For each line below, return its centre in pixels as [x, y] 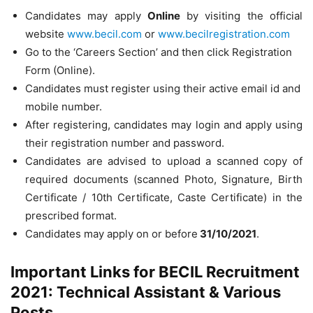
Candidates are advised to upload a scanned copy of [164, 161]
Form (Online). [60, 70]
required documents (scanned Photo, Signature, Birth [164, 179]
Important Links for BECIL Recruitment [155, 272]
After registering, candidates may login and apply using [164, 125]
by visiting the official [241, 16]
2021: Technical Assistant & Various [146, 292]
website [46, 34]
